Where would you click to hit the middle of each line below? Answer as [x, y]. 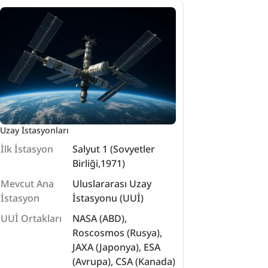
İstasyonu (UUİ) [108, 198]
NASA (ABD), [100, 218]
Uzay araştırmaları [44, 36]
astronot [25, 19]
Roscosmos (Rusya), [118, 233]
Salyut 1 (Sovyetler [114, 149]
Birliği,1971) [99, 163]
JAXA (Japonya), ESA [117, 247]
